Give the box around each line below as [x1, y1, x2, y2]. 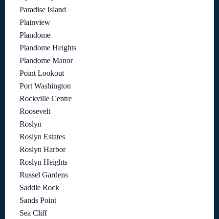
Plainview [20, 18, 50, 26]
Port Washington [20, 81, 71, 90]
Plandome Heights [20, 43, 76, 52]
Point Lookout [20, 68, 64, 77]
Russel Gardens [20, 170, 68, 179]
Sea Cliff [20, 208, 47, 217]
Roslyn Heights [20, 157, 67, 166]
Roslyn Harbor [20, 145, 66, 153]
